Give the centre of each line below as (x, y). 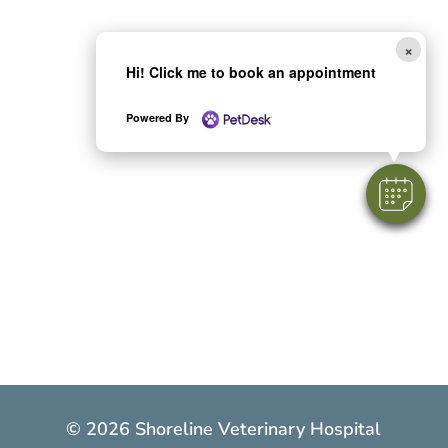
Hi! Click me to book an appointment (250, 71)
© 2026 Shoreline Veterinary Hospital (224, 429)
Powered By (158, 117)
